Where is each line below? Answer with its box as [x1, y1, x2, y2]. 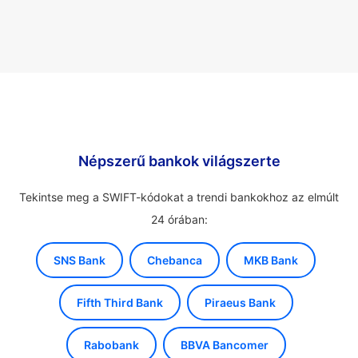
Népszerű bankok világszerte [78, 153, 280, 169]
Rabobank [83, 338, 139, 352]
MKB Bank [244, 253, 298, 267]
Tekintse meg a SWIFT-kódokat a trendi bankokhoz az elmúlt [19, 190, 339, 204]
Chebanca [147, 253, 202, 267]
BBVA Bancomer [180, 338, 268, 352]
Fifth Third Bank [76, 296, 163, 309]
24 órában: [150, 213, 208, 226]
